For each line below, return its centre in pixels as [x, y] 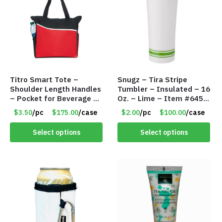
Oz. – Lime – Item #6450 [163, 99]
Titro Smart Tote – [44, 80]
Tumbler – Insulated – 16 [164, 89]
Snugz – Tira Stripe [153, 80]
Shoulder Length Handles [55, 89]
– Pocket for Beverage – [54, 99]
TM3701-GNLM [144, 108]
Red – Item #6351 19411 [55, 108]
